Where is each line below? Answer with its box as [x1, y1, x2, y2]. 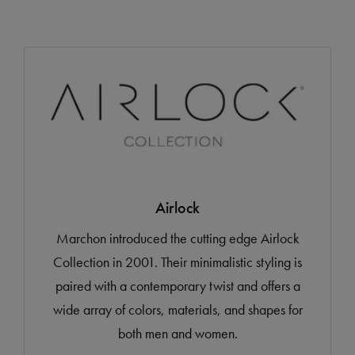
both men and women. [117, 324, 238, 343]
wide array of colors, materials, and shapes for [52, 300, 303, 319]
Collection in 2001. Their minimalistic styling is [53, 253, 302, 272]
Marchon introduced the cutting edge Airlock [55, 229, 300, 248]
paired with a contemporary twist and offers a [55, 277, 300, 296]
